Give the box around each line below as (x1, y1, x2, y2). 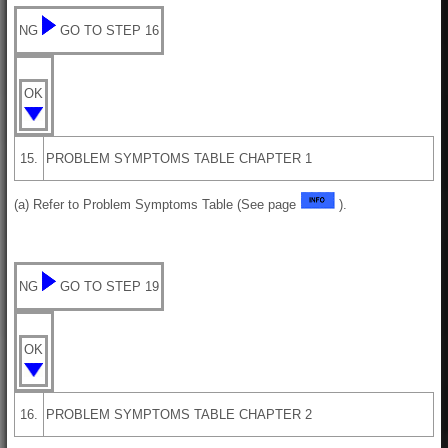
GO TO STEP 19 (60, 278, 159, 294)
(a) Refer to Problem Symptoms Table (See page (14, 196, 300, 212)
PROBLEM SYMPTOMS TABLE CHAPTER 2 (46, 406, 312, 422)
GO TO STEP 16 (60, 22, 159, 38)
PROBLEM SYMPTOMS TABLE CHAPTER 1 (46, 150, 312, 166)
